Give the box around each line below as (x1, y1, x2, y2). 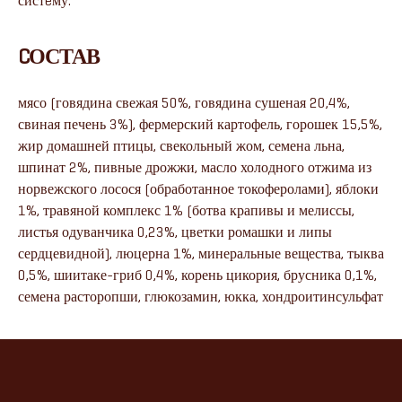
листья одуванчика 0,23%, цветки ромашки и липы (18, 223, 332, 240)
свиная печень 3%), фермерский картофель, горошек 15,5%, (18, 116, 382, 133)
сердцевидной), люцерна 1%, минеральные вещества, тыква (18, 245, 384, 262)
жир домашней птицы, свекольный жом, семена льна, (18, 137, 345, 154)
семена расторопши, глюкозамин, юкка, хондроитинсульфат (18, 288, 383, 305)
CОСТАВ (18, 43, 100, 70)
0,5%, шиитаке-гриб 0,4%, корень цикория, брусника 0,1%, (18, 267, 377, 284)
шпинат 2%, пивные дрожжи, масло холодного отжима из (18, 159, 371, 176)
